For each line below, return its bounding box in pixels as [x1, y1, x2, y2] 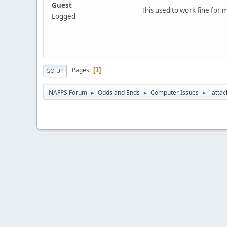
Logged [52, 11, 75, 21]
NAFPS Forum [49, 88, 87, 97]
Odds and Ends [98, 88, 140, 97]
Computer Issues [150, 88, 199, 97]
